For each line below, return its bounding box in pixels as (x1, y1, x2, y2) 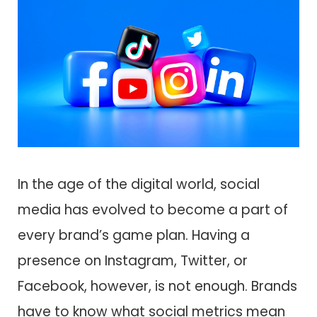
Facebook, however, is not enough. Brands (18, 277, 297, 296)
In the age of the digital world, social (18, 175, 260, 195)
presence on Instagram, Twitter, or (18, 251, 248, 271)
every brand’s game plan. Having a (18, 226, 250, 246)
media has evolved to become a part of (18, 200, 288, 220)
